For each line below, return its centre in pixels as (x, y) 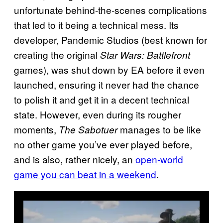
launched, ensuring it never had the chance (107, 85)
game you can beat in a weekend (85, 174)
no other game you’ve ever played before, (103, 144)
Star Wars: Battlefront (145, 55)
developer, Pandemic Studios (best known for (111, 40)
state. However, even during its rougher (98, 114)
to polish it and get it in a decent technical (102, 100)
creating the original (57, 55)
